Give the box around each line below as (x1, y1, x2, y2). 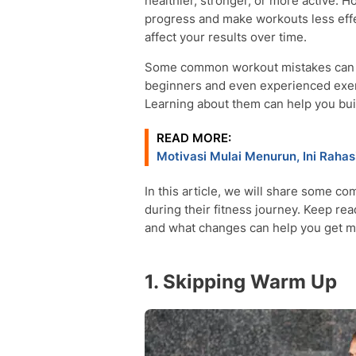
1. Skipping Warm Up (145, 270, 337, 293)
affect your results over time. (145, 29, 307, 44)
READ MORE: (157, 130, 231, 145)
